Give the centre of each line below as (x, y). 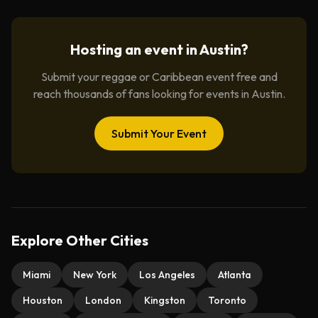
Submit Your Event (159, 133)
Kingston (165, 300)
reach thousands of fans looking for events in (142, 94)
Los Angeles (167, 275)
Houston (43, 300)
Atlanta (235, 275)
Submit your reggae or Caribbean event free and (159, 77)
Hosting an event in (135, 49)
